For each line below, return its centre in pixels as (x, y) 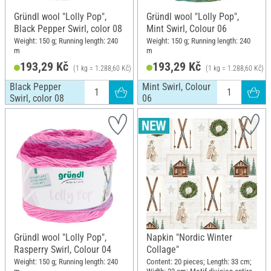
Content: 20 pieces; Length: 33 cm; (199, 261)
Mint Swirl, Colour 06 (187, 29)
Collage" (163, 250)
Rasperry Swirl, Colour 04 (63, 250)
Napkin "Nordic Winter (189, 238)
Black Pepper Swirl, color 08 (68, 29)
